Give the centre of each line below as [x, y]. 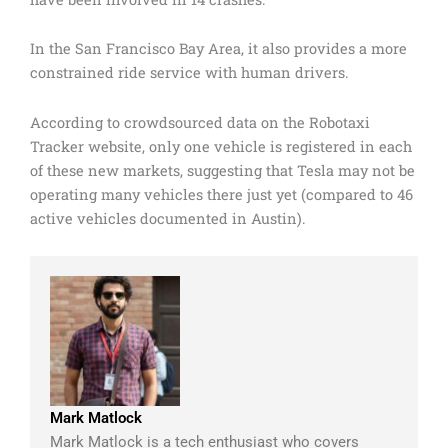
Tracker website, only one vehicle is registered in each [221, 146]
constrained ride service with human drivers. [189, 73]
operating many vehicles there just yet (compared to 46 [221, 194]
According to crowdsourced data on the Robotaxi [200, 122]
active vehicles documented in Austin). [168, 218]
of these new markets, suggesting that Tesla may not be [222, 170]
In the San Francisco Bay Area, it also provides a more [218, 49]
